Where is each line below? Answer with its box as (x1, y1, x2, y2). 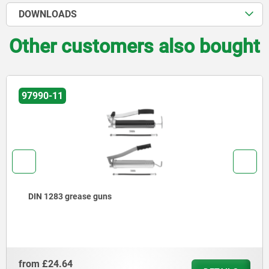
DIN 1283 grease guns (28, 192, 112, 202)
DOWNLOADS (19, 8, 77, 20)
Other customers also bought (9, 35, 260, 58)
